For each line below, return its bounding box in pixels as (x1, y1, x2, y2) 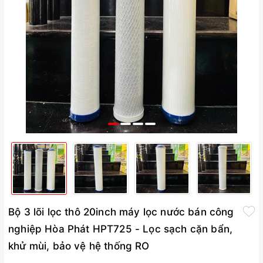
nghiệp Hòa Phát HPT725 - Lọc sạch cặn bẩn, (8, 223, 233, 235)
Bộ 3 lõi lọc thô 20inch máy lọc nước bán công (8, 206, 234, 218)
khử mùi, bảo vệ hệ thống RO (8, 240, 150, 252)
